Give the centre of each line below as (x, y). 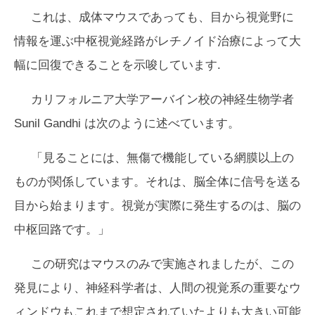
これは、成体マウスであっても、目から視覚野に (162, 17)
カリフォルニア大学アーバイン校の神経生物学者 (162, 99)
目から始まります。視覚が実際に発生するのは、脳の (157, 206)
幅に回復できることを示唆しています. (117, 65)
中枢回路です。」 (62, 230)
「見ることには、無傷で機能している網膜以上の (162, 158)
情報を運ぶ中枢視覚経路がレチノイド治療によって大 (157, 41)
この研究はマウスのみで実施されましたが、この (162, 264)
